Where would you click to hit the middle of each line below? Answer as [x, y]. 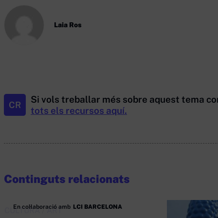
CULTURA [22, 210]
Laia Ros [68, 25]
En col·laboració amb [42, 207]
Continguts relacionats [67, 179]
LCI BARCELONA [98, 207]
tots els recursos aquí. [79, 110]
